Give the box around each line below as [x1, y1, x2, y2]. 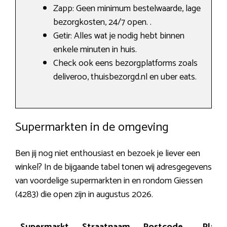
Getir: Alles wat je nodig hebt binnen [53, 28, 184, 44]
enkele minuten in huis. [53, 42, 137, 57]
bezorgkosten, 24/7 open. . [53, 14, 152, 30]
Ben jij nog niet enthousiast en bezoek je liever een [15, 145, 200, 161]
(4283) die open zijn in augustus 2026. [15, 186, 153, 202]
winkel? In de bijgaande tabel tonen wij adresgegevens [15, 159, 212, 175]
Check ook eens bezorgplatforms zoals [53, 55, 198, 71]
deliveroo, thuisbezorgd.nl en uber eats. [53, 69, 197, 85]
